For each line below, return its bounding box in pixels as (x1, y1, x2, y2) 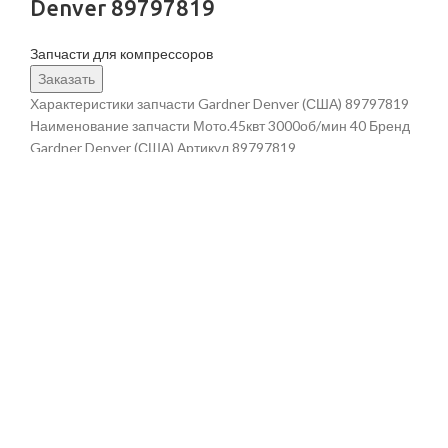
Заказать (38, 69, 95, 87)
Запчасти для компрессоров (30, 44, 213, 62)
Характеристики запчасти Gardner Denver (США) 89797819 (30, 94, 409, 112)
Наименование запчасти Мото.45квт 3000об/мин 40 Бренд (30, 116, 410, 134)
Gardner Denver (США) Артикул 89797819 (30, 138, 296, 156)
